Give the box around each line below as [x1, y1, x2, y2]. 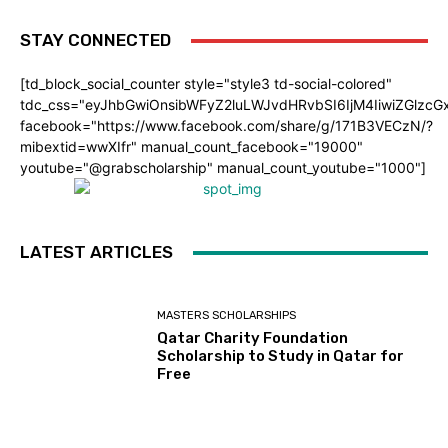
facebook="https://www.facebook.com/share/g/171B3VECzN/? [20, 117, 433, 135]
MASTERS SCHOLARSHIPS [157, 308, 297, 322]
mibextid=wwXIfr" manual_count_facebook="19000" [20, 138, 363, 156]
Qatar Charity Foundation [157, 328, 349, 347]
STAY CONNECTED [20, 30, 171, 51]
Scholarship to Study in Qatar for [157, 346, 405, 365]
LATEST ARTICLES [20, 242, 173, 263]
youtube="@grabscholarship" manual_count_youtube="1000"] [20, 159, 426, 177]
